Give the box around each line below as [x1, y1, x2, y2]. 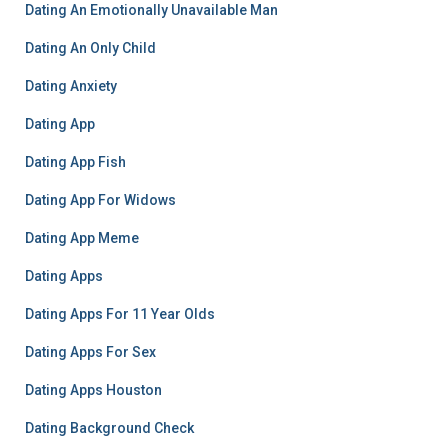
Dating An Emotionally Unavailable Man [25, 2, 278, 18]
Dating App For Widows [25, 192, 176, 208]
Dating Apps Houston [25, 382, 162, 398]
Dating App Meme [25, 230, 139, 246]
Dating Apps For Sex [25, 344, 156, 360]
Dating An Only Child [25, 40, 156, 56]
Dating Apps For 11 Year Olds [25, 306, 215, 322]
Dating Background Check [25, 420, 194, 436]
